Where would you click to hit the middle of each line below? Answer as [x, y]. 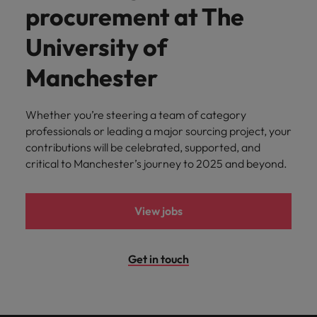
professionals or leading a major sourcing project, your [158, 131]
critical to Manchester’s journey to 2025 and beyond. [156, 163]
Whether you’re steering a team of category [136, 114]
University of [97, 47]
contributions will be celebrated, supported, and [143, 147]
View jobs [158, 211]
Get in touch [158, 259]
